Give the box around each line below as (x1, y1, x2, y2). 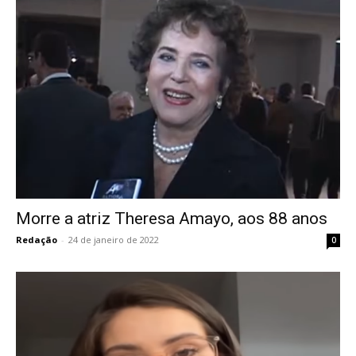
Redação (16, 233, 57, 246)
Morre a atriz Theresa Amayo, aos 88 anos (16, 208, 327, 228)
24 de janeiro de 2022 (68, 233, 159, 246)
